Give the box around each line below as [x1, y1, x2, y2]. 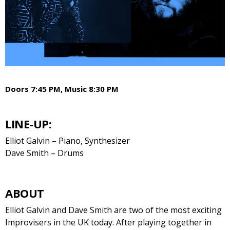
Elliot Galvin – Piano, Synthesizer [5, 135, 130, 147]
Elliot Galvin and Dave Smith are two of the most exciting [5, 204, 222, 216]
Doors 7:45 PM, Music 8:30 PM [5, 84, 119, 94]
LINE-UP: [5, 116, 51, 132]
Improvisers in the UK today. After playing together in [5, 217, 212, 228]
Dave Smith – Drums [5, 147, 84, 159]
